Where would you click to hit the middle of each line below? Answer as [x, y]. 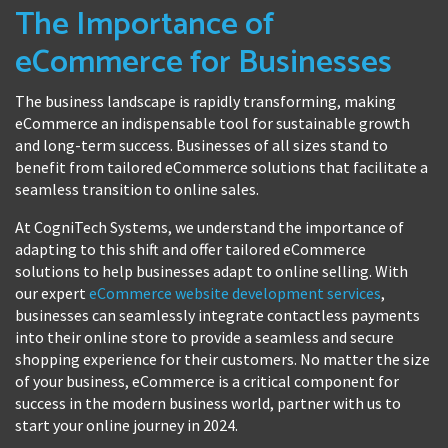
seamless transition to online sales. [138, 188]
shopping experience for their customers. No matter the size [222, 358]
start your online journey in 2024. [126, 424]
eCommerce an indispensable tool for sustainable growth [212, 122]
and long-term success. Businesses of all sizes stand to [201, 144]
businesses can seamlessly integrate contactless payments [217, 314]
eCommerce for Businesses [203, 62]
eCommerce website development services [235, 292]
